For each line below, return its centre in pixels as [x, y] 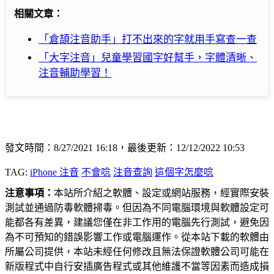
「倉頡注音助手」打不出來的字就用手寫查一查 [148, 40]
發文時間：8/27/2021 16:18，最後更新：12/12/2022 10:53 [125, 148]
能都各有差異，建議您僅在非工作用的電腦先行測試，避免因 [137, 223]
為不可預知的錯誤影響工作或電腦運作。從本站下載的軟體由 [137, 237]
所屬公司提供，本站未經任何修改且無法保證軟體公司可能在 [137, 252]
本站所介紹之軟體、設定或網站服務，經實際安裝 [161, 193]
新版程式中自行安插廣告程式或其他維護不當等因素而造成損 [137, 267]
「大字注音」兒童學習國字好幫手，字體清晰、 [148, 58]
